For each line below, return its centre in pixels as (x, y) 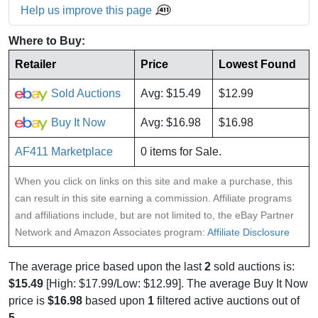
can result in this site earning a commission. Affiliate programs (153, 198)
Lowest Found (257, 65)
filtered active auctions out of (227, 301)
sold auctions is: (253, 267)
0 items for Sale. (181, 152)
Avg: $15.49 (171, 94)
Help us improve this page (88, 11)
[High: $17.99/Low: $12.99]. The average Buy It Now (176, 284)
